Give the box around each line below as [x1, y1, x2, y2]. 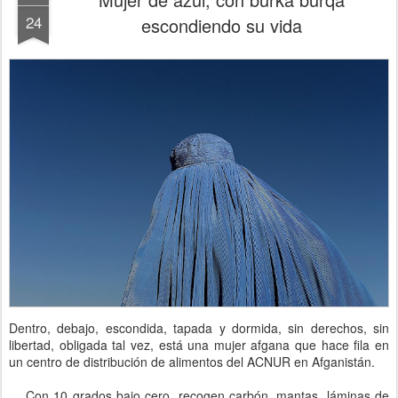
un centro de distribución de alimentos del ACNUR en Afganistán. [9, 352, 375, 370]
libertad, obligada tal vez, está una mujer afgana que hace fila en [9, 335, 389, 354]
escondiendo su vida [140, 12, 302, 38]
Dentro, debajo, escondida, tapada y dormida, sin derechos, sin [9, 318, 389, 337]
